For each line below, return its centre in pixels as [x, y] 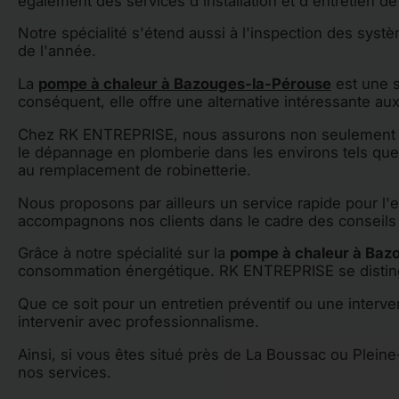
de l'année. [57, 51]
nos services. [65, 372]
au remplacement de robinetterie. [134, 170]
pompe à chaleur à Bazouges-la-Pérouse [185, 84]
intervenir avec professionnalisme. [138, 322]
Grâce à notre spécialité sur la [124, 253]
